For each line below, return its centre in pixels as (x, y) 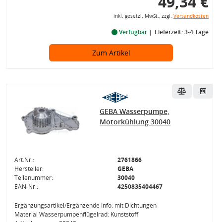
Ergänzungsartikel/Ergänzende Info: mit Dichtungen (85, 205)
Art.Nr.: (24, 160)
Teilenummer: (33, 178)
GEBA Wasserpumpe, (135, 111)
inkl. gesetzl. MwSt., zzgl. (143, 16)
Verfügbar (133, 32)
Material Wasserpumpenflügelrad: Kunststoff (76, 214)
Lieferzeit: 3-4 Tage (181, 32)
